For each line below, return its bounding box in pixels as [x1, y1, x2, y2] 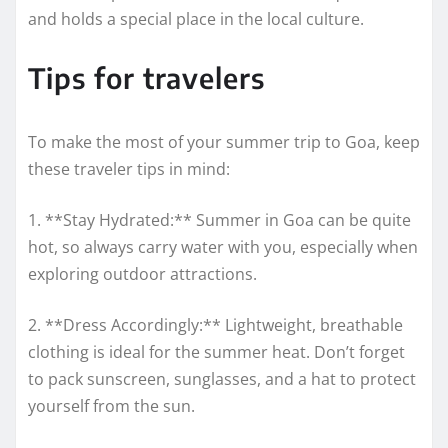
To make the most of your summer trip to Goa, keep [28, 131, 420, 154]
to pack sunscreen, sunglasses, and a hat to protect [28, 368, 416, 391]
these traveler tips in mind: [28, 158, 230, 181]
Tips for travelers [28, 60, 265, 96]
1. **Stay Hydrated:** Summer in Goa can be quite [28, 209, 411, 232]
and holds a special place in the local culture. [28, 8, 364, 31]
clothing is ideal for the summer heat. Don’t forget [28, 341, 405, 364]
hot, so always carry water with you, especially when [28, 236, 418, 259]
